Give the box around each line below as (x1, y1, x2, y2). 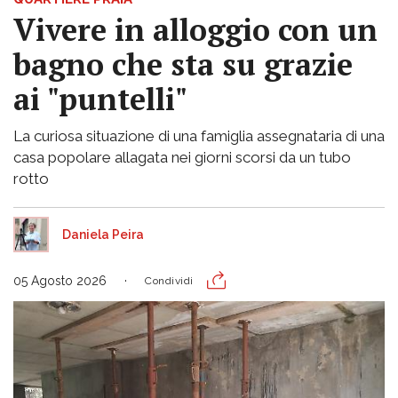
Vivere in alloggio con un (13, 9, 378, 50)
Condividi (145, 274, 194, 287)
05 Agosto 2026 (13, 273, 107, 288)
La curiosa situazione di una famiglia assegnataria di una (13, 126, 385, 145)
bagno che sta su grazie (13, 44, 353, 84)
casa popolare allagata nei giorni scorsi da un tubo (13, 147, 351, 166)
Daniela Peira (62, 227, 144, 242)
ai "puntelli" (13, 78, 187, 119)
